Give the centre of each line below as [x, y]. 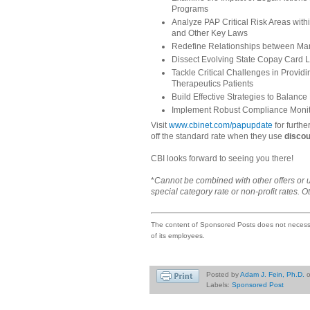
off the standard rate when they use [218, 137]
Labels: [219, 284]
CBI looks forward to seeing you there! [222, 159]
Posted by [223, 274]
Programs [190, 9]
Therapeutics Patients [213, 84]
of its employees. [178, 235]
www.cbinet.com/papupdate [221, 126]
